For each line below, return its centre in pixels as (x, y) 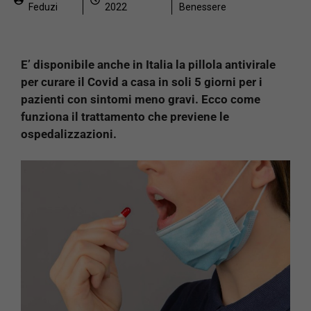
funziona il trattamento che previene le (125, 116)
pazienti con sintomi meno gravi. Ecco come (141, 99)
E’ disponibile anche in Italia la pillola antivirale (148, 64)
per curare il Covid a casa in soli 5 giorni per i (142, 82)
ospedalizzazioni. (69, 134)
